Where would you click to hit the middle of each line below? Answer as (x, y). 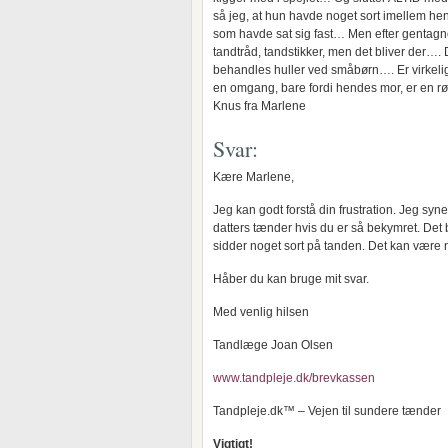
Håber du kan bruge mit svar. (291, 279)
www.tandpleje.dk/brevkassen (294, 378)
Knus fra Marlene (259, 106)
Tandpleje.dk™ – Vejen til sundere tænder (327, 411)
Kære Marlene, (253, 177)
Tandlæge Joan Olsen (273, 345)
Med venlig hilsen (261, 312)
